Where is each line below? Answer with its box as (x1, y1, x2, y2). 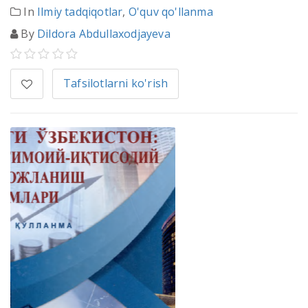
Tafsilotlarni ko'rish (63, 76, 168, 91)
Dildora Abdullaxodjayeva (37, 26, 170, 42)
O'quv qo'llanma (128, 4, 213, 20)
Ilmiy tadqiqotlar (37, 4, 123, 20)
